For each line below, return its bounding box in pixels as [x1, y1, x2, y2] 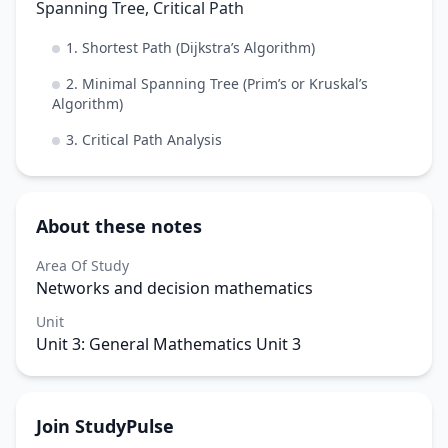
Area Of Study [36, 255, 129, 275]
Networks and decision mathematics [36, 276, 313, 299]
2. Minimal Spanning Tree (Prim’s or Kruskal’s [66, 73, 368, 93]
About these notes [36, 213, 202, 238]
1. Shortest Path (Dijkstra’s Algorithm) [66, 37, 315, 57]
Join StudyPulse [36, 413, 174, 438]
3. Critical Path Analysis [66, 129, 222, 149]
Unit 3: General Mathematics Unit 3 [36, 332, 301, 355]
